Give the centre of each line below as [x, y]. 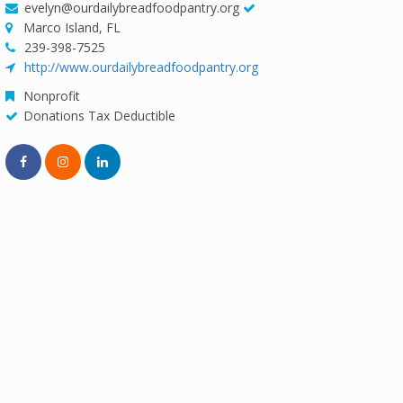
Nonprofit [52, 96]
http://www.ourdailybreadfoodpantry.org [141, 67]
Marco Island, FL [72, 27]
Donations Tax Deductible [99, 116]
